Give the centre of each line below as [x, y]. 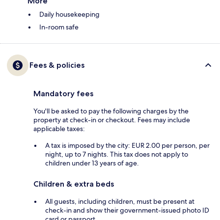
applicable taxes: [59, 129]
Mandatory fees [63, 94]
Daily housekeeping [69, 14]
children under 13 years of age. [92, 163]
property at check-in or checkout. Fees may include [112, 120]
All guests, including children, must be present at [120, 202]
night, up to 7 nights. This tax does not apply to [117, 154]
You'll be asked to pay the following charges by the [111, 111]
